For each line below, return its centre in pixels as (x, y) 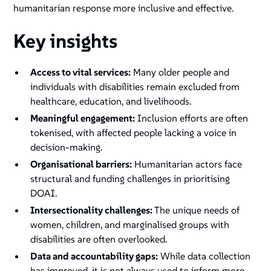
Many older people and (180, 72)
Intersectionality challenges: (92, 210)
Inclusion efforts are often (192, 118)
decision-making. (67, 147)
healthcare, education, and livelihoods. (112, 101)
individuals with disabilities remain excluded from (135, 87)
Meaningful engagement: (83, 118)
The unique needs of (196, 210)
